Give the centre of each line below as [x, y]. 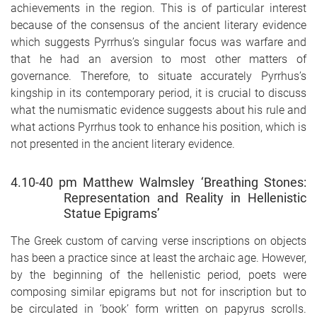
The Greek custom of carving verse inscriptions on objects [158, 241]
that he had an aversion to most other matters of [158, 59]
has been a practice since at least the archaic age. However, [158, 258]
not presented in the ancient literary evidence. [127, 144]
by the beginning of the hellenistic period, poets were [158, 275]
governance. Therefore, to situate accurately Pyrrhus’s [158, 76]
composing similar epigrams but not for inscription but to [158, 292]
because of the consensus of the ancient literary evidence [158, 25]
